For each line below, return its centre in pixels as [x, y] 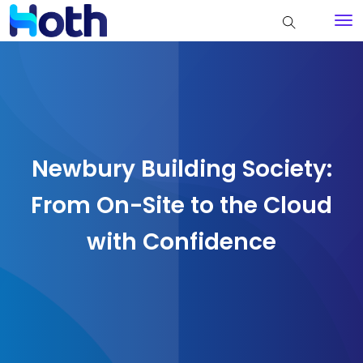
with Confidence [181, 241]
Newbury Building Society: [181, 169]
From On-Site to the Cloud [181, 205]
